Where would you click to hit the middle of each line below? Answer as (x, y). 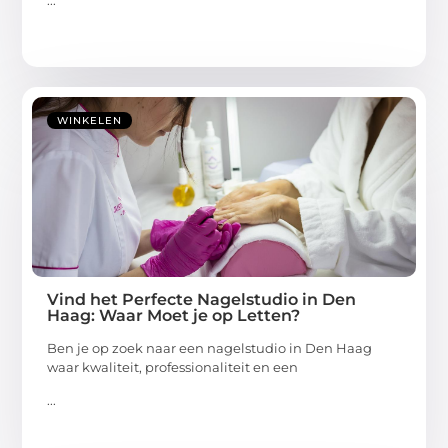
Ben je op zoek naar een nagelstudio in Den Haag (210, 347)
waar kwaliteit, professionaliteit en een (173, 366)
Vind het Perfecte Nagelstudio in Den (202, 299)
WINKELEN (90, 120)
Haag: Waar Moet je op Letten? (174, 315)
